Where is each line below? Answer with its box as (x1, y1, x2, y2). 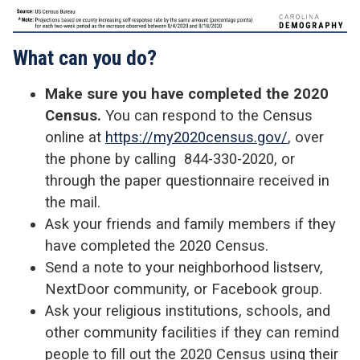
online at (45, 129, 105, 146)
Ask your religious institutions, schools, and (45, 302, 330, 320)
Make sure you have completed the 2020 (45, 85, 329, 103)
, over (288, 129, 324, 146)
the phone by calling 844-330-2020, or (45, 150, 295, 168)
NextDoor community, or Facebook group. (45, 280, 322, 298)
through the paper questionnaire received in (45, 172, 329, 190)
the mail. (45, 194, 100, 211)
